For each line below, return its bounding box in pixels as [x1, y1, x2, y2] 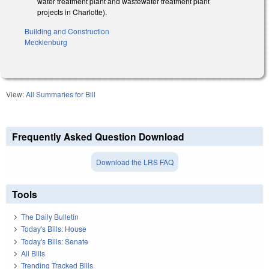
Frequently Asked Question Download [12, 130, 184, 144]
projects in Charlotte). [37, 6, 107, 17]
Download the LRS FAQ [95, 157, 174, 168]
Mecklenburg [25, 37, 67, 47]
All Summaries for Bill [26, 89, 95, 100]
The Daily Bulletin [21, 211, 79, 222]
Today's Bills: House [21, 223, 86, 234]
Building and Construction [25, 26, 109, 37]
